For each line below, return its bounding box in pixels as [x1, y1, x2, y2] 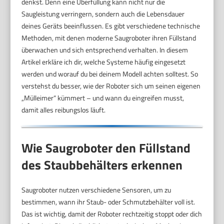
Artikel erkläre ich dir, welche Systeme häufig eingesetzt [21, 56, 186, 67]
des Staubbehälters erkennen [21, 155, 183, 174]
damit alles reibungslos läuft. [21, 104, 106, 115]
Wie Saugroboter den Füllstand [21, 138, 191, 157]
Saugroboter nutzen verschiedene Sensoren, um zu [21, 184, 171, 195]
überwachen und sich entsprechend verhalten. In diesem [21, 44, 188, 55]
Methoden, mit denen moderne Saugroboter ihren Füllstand [21, 32, 196, 43]
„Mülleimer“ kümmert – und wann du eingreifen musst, [21, 92, 184, 103]
